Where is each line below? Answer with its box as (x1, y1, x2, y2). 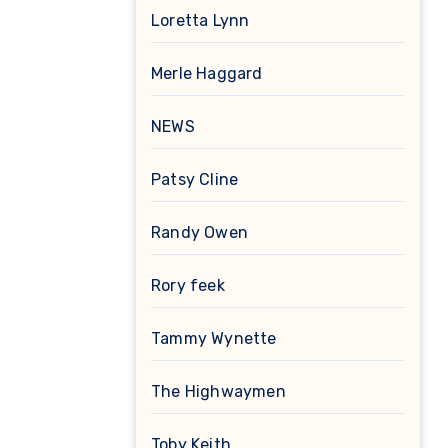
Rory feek (151, 276, 225, 296)
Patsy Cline (151, 170, 239, 190)
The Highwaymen (151, 382, 286, 402)
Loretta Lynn (151, 11, 250, 31)
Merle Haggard (151, 64, 263, 84)
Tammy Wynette (151, 329, 277, 349)
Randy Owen (151, 223, 248, 243)
